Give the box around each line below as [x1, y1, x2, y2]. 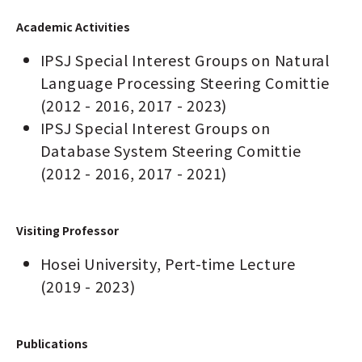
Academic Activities [16, 19, 130, 36]
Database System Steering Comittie [40, 140, 301, 162]
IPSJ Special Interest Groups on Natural [40, 49, 330, 71]
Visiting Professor [16, 222, 119, 239]
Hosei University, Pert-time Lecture [40, 253, 296, 275]
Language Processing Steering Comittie [40, 72, 330, 94]
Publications [16, 335, 88, 352]
